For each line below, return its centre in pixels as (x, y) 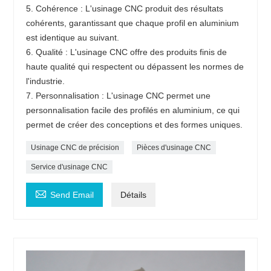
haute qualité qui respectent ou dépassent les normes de (135, 66)
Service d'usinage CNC (70, 167)
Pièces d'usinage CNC (174, 147)
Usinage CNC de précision (75, 147)
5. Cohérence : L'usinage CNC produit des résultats (125, 8)
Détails (134, 194)
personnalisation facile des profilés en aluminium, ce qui (133, 110)
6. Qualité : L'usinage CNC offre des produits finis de (127, 52)
